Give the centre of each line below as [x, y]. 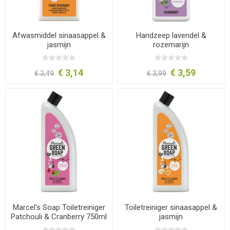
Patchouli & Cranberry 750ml [59, 217]
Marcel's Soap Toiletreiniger [59, 208]
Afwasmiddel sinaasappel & [59, 36]
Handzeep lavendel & [171, 36]
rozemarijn [171, 45]
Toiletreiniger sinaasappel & [171, 208]
